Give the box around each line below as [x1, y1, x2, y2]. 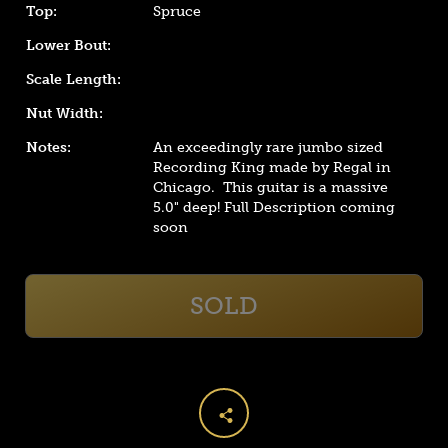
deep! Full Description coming [183, 199, 396, 216]
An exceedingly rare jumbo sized [153, 139, 384, 156]
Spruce [153, 3, 206, 20]
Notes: [26, 139, 71, 156]
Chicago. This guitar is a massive [153, 179, 389, 196]
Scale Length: [26, 71, 121, 88]
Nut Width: [26, 105, 103, 122]
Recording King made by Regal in [153, 159, 392, 176]
